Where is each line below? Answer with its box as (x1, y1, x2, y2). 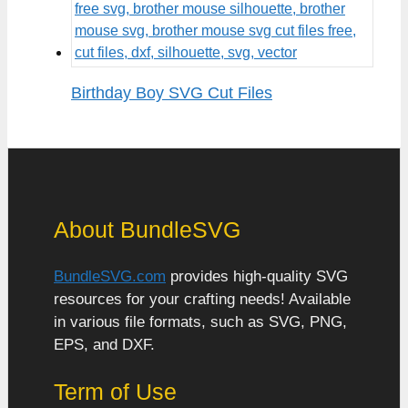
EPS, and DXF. (54, 336, 155, 354)
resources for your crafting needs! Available (54, 291, 351, 309)
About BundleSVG (54, 216, 240, 242)
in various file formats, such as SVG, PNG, (54, 313, 347, 331)
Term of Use (54, 379, 177, 405)
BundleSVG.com (54, 268, 166, 286)
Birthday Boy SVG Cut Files (71, 83, 272, 102)
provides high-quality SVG (166, 268, 348, 286)
